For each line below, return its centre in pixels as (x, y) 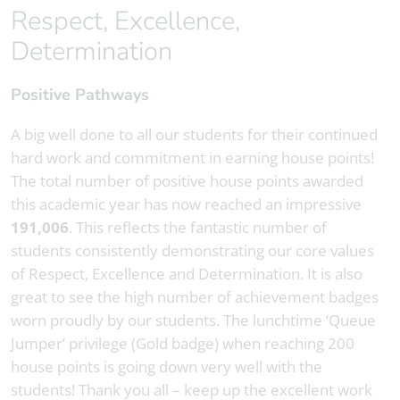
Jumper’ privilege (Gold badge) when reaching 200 (183, 344)
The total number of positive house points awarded (187, 181)
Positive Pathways (85, 95)
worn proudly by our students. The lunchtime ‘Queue (193, 321)
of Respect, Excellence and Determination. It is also (187, 274)
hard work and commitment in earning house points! (192, 158)
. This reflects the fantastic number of (198, 228)
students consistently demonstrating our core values (192, 251)
